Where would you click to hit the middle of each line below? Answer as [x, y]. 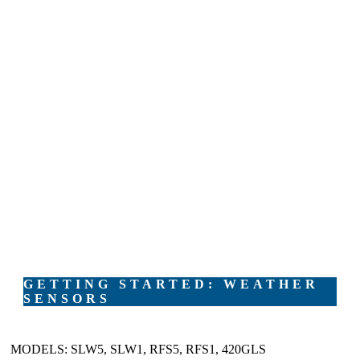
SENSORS [67, 298]
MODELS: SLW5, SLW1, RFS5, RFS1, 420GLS [138, 350]
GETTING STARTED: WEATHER [171, 284]
